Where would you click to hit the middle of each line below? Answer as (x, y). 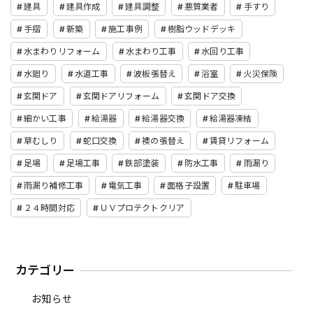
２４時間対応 (49, 208)
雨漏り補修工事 (53, 186)
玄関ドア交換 (210, 96)
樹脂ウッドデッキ (201, 29)
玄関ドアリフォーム (121, 96)
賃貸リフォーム (239, 141)
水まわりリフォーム (62, 52)
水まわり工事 (151, 52)
